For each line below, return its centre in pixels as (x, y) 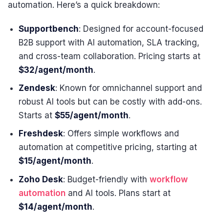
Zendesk (37, 88)
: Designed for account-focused (141, 29)
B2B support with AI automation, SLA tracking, (109, 42)
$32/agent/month (56, 70)
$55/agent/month (92, 115)
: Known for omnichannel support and (129, 88)
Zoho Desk (41, 179)
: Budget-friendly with (107, 179)
